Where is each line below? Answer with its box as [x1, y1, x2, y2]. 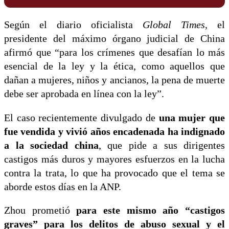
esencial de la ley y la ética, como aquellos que [4, 61, 225, 72]
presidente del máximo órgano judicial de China [4, 33, 225, 44]
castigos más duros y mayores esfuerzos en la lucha [4, 153, 225, 165]
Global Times [143, 19, 205, 31]
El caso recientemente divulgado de [4, 112, 159, 123]
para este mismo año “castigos [76, 205, 225, 216]
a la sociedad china [4, 140, 99, 151]
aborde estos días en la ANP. [4, 181, 121, 192]
